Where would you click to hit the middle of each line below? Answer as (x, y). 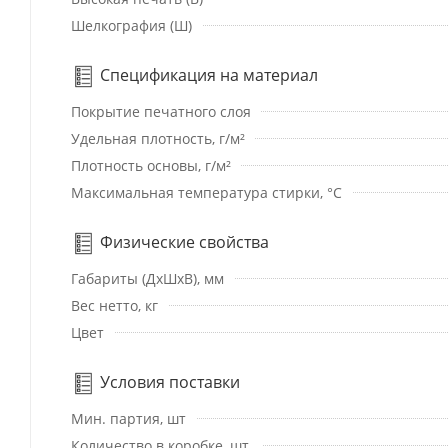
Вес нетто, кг (114, 305)
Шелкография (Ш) (131, 25)
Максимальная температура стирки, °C (206, 192)
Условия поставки (168, 381)
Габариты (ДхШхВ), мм (147, 278)
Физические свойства (182, 241)
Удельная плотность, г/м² (158, 138)
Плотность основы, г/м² (151, 165)
